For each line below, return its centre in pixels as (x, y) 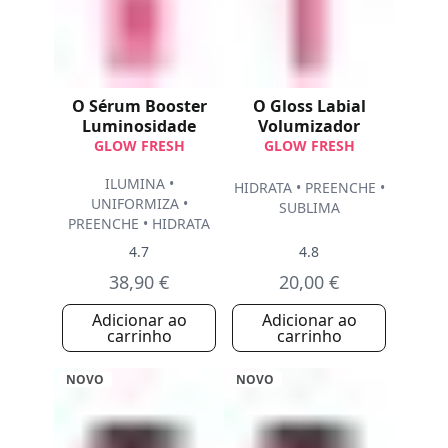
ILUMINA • (139, 183)
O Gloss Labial (309, 106)
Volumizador (309, 126)
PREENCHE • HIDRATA (139, 223)
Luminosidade (139, 126)
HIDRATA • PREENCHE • (309, 187)
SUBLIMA (309, 207)
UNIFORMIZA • (139, 203)
